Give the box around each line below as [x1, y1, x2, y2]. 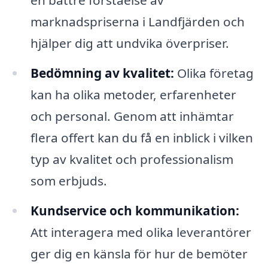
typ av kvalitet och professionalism [30, 151, 233, 168]
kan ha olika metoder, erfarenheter [30, 86, 236, 103]
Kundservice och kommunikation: [30, 202, 239, 219]
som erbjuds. [30, 172, 107, 190]
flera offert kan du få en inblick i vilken [30, 129, 253, 147]
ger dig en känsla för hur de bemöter [30, 245, 248, 262]
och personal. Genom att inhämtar [30, 108, 234, 125]
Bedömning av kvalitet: [30, 65, 174, 82]
